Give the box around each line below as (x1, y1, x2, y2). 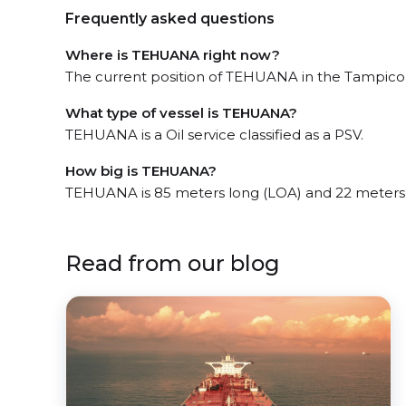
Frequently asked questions (65, 10, 275, 27)
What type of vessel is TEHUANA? (65, 104, 297, 121)
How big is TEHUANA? (65, 162, 217, 179)
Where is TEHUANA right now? (65, 46, 280, 63)
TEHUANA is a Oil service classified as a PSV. (65, 126, 363, 143)
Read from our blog (65, 250, 280, 276)
